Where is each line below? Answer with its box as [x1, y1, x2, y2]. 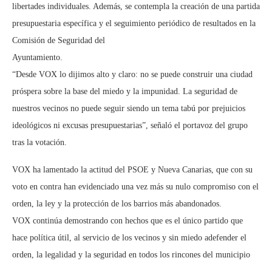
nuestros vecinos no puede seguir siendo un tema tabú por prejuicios [12, 104, 245, 114]
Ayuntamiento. [12, 53, 63, 63]
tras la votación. [12, 138, 67, 148]
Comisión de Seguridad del [12, 36, 105, 46]
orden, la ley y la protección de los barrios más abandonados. [12, 199, 222, 209]
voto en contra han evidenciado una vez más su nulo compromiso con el [12, 182, 259, 192]
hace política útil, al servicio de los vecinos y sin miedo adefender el [12, 233, 246, 243]
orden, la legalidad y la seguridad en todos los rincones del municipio [12, 250, 250, 260]
